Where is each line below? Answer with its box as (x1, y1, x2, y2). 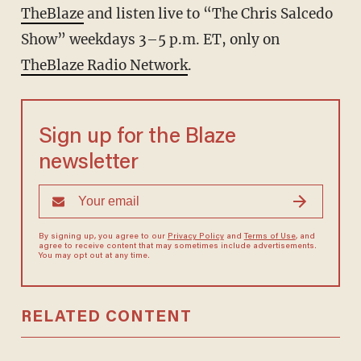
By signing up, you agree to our (38, 233, 168, 242)
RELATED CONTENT (20, 309, 192, 326)
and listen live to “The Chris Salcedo (83, 5, 333, 23)
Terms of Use (243, 233, 296, 242)
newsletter (38, 152, 139, 175)
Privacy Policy (167, 233, 224, 242)
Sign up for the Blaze (38, 127, 236, 149)
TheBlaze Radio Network (20, 56, 188, 75)
